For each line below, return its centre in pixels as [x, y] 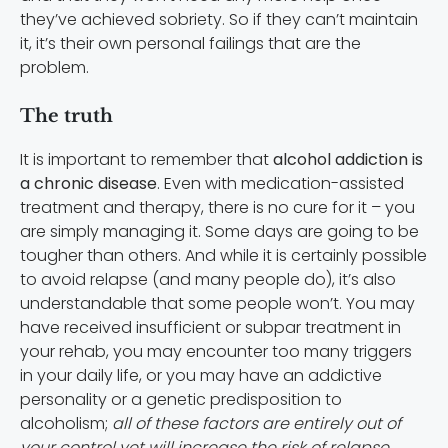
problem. [54, 67]
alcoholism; [66, 423]
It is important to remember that [146, 159]
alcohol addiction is [348, 159]
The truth [66, 115]
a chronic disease [88, 183]
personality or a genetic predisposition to [181, 399]
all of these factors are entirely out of [256, 423]
